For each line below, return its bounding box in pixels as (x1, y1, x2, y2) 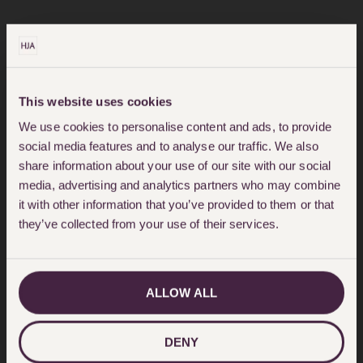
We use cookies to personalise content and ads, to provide (19, 119, 331, 134)
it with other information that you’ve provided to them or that (19, 197, 335, 211)
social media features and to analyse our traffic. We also (19, 139, 318, 153)
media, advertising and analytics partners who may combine (19, 177, 340, 192)
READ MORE (28, 58, 100, 75)
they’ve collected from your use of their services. (19, 216, 280, 231)
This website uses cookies (19, 94, 173, 109)
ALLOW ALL (146, 285, 217, 300)
